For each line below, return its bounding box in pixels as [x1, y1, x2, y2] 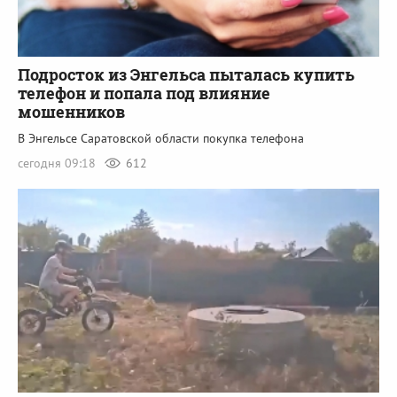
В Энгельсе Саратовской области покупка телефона [18, 130, 304, 147]
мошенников [18, 101, 125, 123]
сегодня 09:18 [18, 155, 99, 172]
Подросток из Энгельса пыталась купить [18, 64, 354, 86]
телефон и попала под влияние [18, 82, 270, 105]
